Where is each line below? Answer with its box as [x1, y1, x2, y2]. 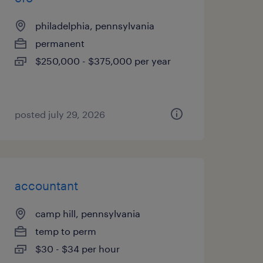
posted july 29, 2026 [14, 109, 105, 120]
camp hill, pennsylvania [35, 208, 140, 219]
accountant [14, 178, 78, 193]
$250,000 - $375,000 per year [35, 55, 171, 66]
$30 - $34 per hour [35, 243, 120, 254]
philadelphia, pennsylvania [35, 20, 154, 31]
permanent [35, 38, 85, 49]
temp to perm [35, 225, 96, 237]
